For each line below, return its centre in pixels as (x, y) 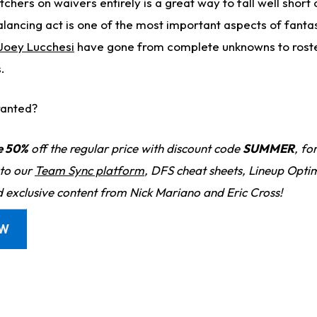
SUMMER (269, 148)
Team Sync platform (90, 170)
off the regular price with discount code (136, 148)
